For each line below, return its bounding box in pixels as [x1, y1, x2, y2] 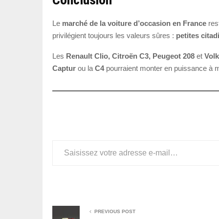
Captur [52, 64, 76, 73]
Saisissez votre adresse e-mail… [52, 135, 59, 144]
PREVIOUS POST [94, 209, 135, 215]
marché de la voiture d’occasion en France [62, 19, 206, 28]
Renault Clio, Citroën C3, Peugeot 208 [66, 52, 195, 61]
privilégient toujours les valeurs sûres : [52, 31, 176, 40]
